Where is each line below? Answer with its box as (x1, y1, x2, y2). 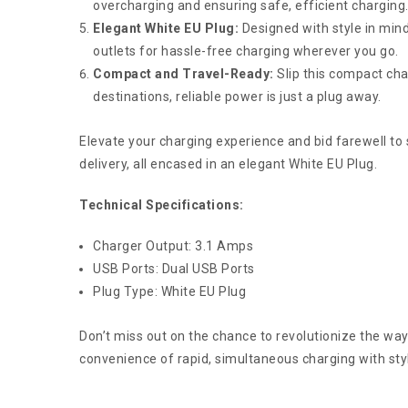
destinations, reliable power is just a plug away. (93, 89, 382, 105)
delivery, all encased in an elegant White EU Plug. (79, 157, 377, 172)
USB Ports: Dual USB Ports (93, 261, 255, 277)
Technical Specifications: (79, 198, 244, 213)
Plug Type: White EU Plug (93, 284, 246, 300)
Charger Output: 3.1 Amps (93, 239, 253, 254)
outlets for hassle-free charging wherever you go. (93, 44, 399, 59)
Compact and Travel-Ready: (93, 66, 274, 82)
